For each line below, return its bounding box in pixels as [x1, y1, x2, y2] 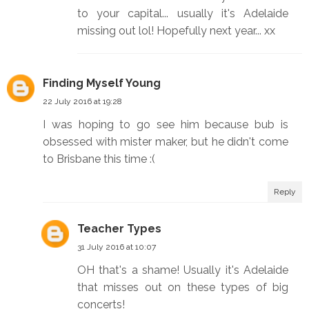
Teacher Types [77, 222, 161, 236]
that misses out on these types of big [77, 281, 288, 295]
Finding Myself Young [43, 77, 161, 90]
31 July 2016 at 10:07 [77, 242, 156, 252]
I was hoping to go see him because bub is [43, 118, 288, 132]
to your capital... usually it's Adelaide [77, 7, 288, 21]
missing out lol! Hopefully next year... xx [77, 24, 275, 38]
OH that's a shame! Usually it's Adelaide [77, 263, 288, 277]
